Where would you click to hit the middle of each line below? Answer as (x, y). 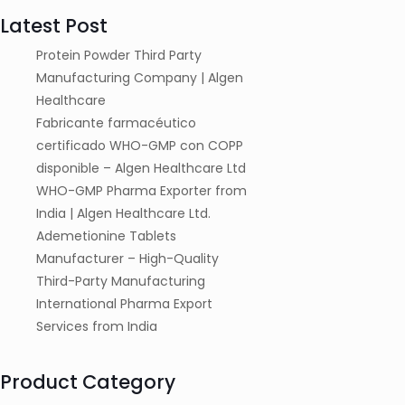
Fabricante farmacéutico (116, 122)
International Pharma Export (124, 303)
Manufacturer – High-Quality (127, 258)
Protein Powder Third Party (119, 55)
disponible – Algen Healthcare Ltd (141, 168)
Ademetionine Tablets (106, 235)
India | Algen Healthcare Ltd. (123, 213)
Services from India (97, 326)
